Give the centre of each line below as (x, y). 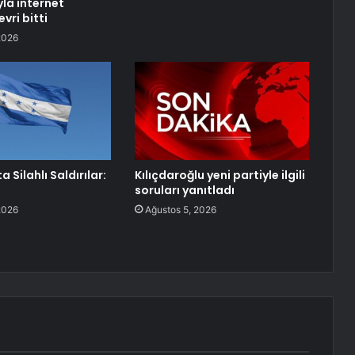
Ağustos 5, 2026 (180, 210)
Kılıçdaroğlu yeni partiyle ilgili (219, 176)
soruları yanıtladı (184, 191)
